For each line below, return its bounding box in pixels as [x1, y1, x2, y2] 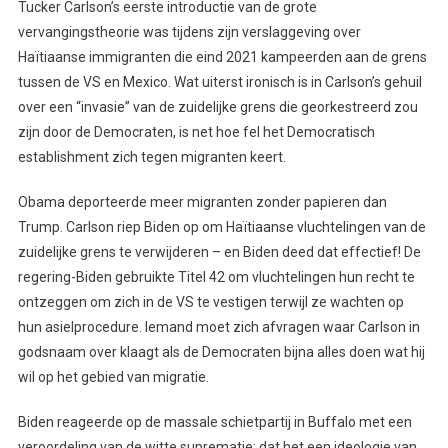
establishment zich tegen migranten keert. [17, 148, 286, 165]
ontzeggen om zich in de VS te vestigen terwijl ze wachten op [17, 293, 404, 310]
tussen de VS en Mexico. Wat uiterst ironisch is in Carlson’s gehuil [17, 73, 422, 90]
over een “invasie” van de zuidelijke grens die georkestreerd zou [17, 98, 418, 115]
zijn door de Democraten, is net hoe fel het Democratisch [17, 123, 375, 140]
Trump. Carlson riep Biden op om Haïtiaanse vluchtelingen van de [17, 218, 426, 235]
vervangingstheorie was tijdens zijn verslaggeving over [17, 23, 361, 40]
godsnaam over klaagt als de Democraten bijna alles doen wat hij [17, 343, 425, 360]
